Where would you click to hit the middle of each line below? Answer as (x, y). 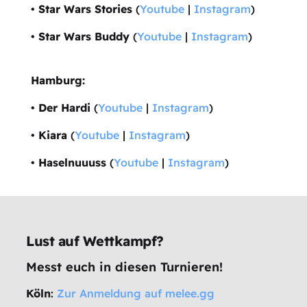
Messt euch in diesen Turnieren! (125, 267)
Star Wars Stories (85, 9)
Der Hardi (64, 107)
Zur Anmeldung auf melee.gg (136, 294)
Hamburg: (58, 80)
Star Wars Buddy (84, 36)
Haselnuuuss (72, 162)
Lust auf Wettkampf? (95, 241)
